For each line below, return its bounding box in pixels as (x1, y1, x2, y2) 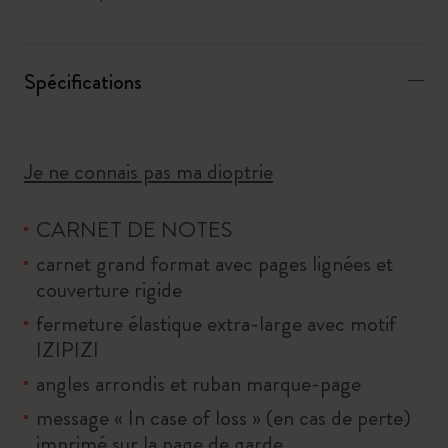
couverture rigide (36, 274, 182, 305)
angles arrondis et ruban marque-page (36, 368, 361, 399)
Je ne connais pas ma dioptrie (24, 156, 273, 187)
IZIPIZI (36, 334, 99, 365)
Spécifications (24, 66, 142, 97)
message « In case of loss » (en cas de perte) (36, 402, 411, 433)
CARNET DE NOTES (36, 214, 232, 245)
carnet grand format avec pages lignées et (36, 248, 393, 279)
